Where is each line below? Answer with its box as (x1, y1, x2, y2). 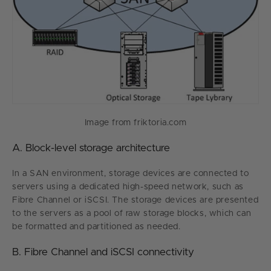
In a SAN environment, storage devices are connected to (12, 169, 249, 178)
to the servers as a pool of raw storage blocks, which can (12, 209, 252, 218)
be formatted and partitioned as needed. (12, 222, 181, 231)
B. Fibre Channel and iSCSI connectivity (12, 246, 194, 257)
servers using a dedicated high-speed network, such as (12, 182, 244, 191)
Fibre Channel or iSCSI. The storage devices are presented (12, 195, 259, 204)
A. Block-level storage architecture (12, 142, 170, 153)
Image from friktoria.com (84, 118, 187, 127)
